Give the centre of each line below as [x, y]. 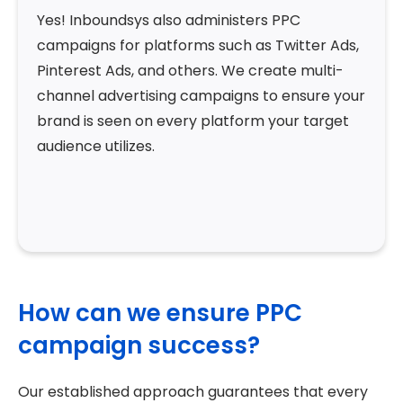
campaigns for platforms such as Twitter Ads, [198, 46]
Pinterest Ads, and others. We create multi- [190, 71]
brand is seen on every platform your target [193, 121]
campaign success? [139, 346]
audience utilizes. [96, 147]
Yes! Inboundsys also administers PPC [169, 21]
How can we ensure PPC [160, 313]
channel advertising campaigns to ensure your [201, 96]
